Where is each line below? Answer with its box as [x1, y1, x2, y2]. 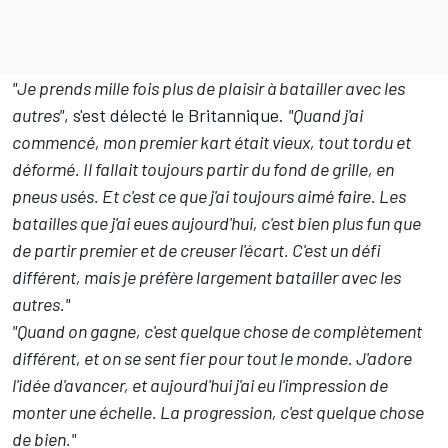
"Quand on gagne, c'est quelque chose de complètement [12, 319, 422, 342]
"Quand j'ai [288, 103, 363, 126]
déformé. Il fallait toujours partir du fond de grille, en [12, 157, 394, 180]
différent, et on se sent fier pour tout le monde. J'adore [12, 346, 412, 369]
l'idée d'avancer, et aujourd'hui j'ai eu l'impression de [12, 373, 388, 396]
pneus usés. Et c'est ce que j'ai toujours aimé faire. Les [12, 184, 406, 207]
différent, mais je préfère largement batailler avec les [12, 265, 401, 288]
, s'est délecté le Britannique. [64, 103, 288, 126]
